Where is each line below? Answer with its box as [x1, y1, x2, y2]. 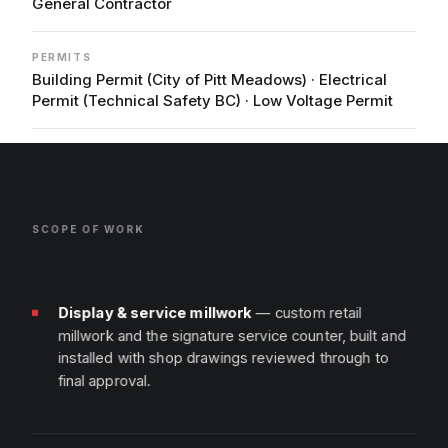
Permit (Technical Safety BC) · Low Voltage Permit [32, 91, 393, 110]
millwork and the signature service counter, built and [58, 325, 407, 344]
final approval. [58, 370, 151, 389]
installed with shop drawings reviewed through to [58, 348, 389, 366]
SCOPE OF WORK [32, 222, 144, 235]
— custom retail [252, 303, 362, 321]
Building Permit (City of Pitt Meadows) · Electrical [32, 70, 387, 89]
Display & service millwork [58, 303, 253, 321]
